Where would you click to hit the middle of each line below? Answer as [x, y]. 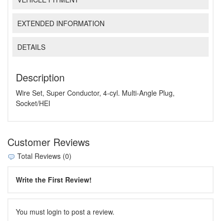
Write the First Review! [54, 179]
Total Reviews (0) [43, 156]
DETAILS [32, 47]
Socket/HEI [33, 103]
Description [40, 77]
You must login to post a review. [65, 211]
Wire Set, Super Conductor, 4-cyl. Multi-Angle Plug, [95, 93]
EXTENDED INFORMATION [61, 23]
